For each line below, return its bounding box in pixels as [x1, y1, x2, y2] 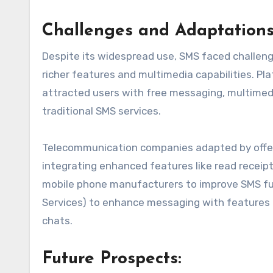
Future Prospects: [42, 250, 182, 268]
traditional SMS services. [42, 105, 161, 118]
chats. [42, 214, 73, 227]
